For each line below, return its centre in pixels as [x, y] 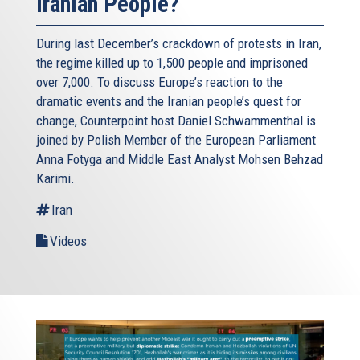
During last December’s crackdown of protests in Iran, [179, 44]
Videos [68, 241]
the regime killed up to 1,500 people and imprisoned [172, 63]
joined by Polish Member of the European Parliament [176, 140]
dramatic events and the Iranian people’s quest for [169, 102]
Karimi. [55, 179]
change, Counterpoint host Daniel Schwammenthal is [176, 121]
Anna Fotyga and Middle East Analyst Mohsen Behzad [180, 160]
